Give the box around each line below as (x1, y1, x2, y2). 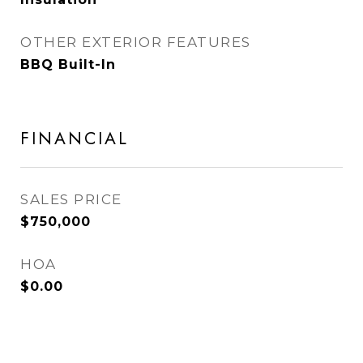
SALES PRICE (20, 191, 122, 207)
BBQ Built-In (20, 57, 116, 72)
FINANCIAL (20, 126, 129, 151)
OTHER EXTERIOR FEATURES (20, 34, 251, 50)
